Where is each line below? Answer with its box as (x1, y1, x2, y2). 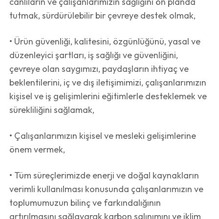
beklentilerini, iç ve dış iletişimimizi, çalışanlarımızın (9, 77, 207, 88)
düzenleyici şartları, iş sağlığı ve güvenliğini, (9, 49, 178, 61)
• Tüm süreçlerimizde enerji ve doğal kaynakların (9, 170, 199, 181)
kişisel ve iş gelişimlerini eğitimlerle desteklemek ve (9, 90, 207, 102)
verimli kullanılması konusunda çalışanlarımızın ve (9, 183, 204, 195)
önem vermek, (9, 144, 66, 155)
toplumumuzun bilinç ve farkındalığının (9, 197, 161, 208)
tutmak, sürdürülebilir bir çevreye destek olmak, (9, 10, 196, 21)
